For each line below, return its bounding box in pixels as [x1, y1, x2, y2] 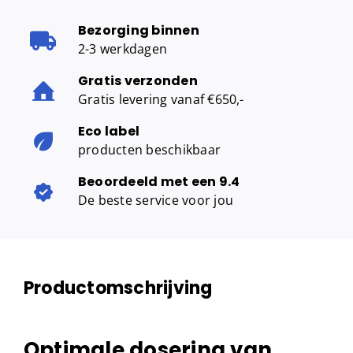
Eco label [78, 121, 140, 140]
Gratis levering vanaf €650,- [78, 90, 244, 108]
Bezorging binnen [78, 20, 199, 39]
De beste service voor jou [78, 191, 233, 209]
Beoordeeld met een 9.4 [78, 172, 240, 191]
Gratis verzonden [78, 71, 198, 90]
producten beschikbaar [78, 140, 221, 158]
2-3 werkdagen [78, 39, 168, 58]
